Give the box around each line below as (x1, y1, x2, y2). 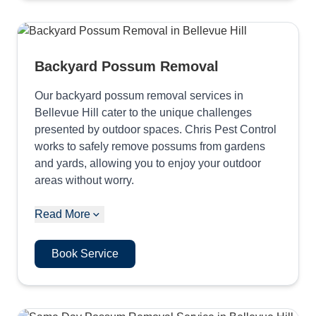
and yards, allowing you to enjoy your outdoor (35, 157, 261, 169)
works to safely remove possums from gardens (35, 140, 265, 152)
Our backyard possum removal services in (35, 90, 243, 102)
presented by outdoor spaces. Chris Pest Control (35, 123, 276, 135)
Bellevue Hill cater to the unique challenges (35, 107, 252, 119)
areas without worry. (35, 174, 134, 186)
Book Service (51, 248, 119, 260)
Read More (35, 208, 90, 220)
